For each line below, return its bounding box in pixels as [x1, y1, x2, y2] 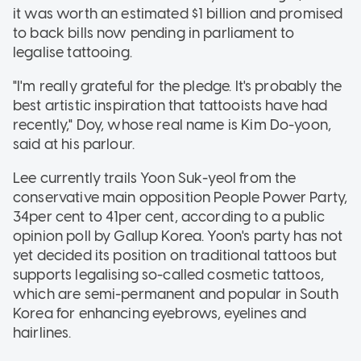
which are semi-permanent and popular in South [13, 285, 338, 304]
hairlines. [13, 324, 72, 342]
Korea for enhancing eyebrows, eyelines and [13, 305, 307, 323]
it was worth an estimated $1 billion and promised [13, 5, 343, 23]
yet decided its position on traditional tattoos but [13, 247, 338, 265]
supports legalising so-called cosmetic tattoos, [13, 266, 325, 284]
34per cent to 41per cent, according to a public [13, 208, 326, 226]
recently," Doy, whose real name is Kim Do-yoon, [13, 116, 332, 135]
